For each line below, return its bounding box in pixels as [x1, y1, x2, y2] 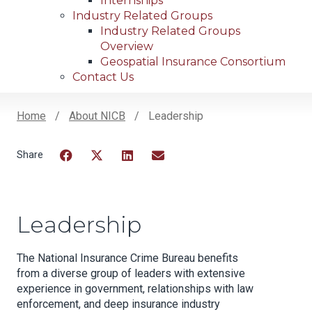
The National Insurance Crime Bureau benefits [17, 251, 238, 265]
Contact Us [72, 70, 134, 84]
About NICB [69, 109, 125, 123]
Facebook [57, 166, 112, 180]
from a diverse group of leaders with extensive [17, 267, 245, 281]
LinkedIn [118, 166, 167, 180]
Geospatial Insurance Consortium [100, 55, 286, 69]
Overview [100, 40, 153, 54]
